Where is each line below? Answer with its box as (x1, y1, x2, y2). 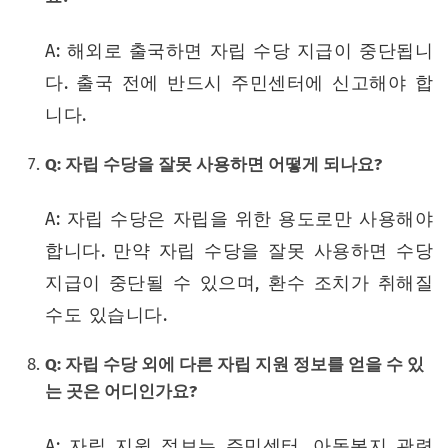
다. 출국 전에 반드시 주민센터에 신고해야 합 (45, 71, 433, 94)
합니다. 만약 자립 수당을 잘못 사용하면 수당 (45, 239, 433, 262)
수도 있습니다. (45, 303, 167, 326)
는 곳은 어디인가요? (45, 380, 197, 402)
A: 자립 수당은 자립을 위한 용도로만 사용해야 (45, 207, 433, 230)
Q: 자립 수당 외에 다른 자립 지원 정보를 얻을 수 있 (45, 353, 424, 375)
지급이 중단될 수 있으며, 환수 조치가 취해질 (45, 271, 433, 294)
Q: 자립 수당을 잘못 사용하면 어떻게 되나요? (45, 153, 382, 175)
